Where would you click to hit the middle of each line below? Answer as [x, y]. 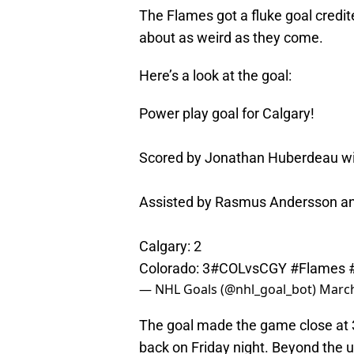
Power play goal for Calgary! [227, 114]
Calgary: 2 [170, 247]
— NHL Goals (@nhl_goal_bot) [229, 290]
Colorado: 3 [175, 269]
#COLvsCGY [249, 269]
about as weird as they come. [231, 38]
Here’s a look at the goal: [215, 76]
